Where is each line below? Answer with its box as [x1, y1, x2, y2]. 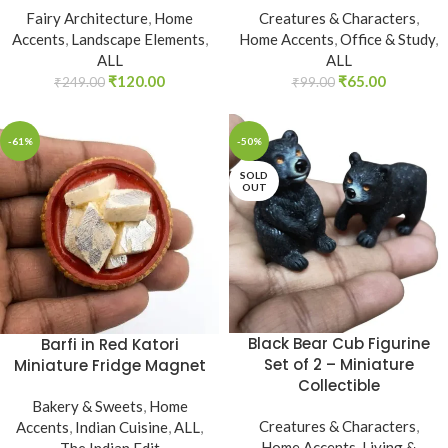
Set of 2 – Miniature [263, 354, 414, 375]
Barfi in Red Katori [40, 333, 179, 355]
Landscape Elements [70, 30, 205, 48]
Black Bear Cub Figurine [247, 333, 430, 354]
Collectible [297, 375, 380, 396]
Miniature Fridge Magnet [13, 354, 206, 376]
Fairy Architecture [26, 9, 148, 27]
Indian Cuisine [75, 417, 168, 436]
